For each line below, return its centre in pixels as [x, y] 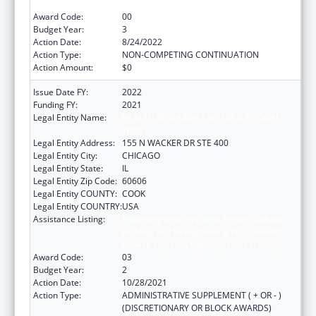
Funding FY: [55, 104]
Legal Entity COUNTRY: [78, 206]
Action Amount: [63, 67]
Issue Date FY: [61, 92]
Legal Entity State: [68, 168]
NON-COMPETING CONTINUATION [190, 54]
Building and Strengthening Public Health [202, 231]
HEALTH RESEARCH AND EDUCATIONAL [201, 117]
